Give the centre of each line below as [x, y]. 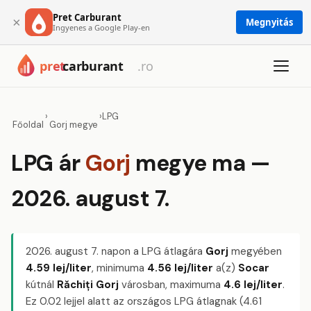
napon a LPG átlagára [152, 251]
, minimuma [119, 268]
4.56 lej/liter [180, 268]
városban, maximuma [171, 285]
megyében [255, 251]
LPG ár [48, 163]
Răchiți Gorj [88, 285]
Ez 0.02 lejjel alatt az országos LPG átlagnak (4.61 [144, 301]
